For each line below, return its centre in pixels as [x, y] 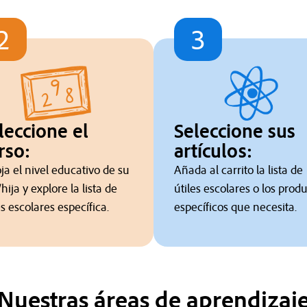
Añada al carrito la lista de [238, 170]
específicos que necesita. [235, 207]
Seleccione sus [235, 131]
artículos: [213, 151]
